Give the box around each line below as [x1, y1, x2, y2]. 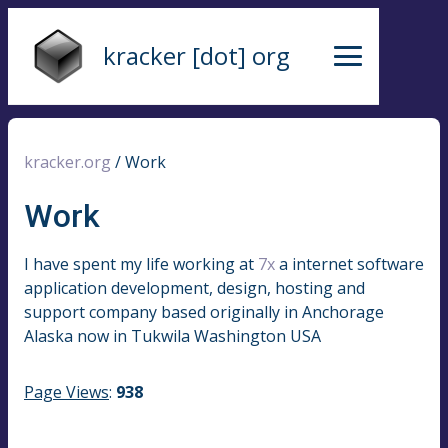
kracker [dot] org [102, 39, 290, 72]
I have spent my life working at [24, 252, 258, 275]
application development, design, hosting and [24, 276, 365, 299]
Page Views [24, 380, 109, 403]
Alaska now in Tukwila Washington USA [24, 324, 321, 347]
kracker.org [24, 151, 111, 174]
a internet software [275, 252, 424, 275]
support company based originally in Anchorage [24, 300, 384, 323]
